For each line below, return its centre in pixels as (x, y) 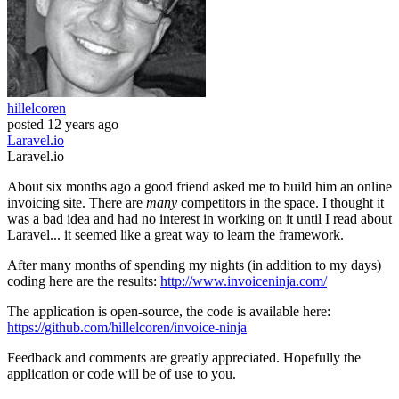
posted (25, 125)
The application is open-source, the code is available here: (169, 312)
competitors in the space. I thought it (281, 203)
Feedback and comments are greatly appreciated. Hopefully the (184, 358)
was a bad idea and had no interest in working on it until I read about (199, 219)
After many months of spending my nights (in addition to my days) (194, 265)
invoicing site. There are (77, 203)
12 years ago (83, 125)
